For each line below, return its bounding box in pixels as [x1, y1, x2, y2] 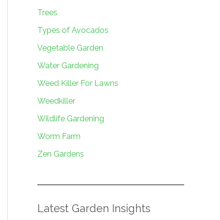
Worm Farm [37, 131, 81, 141]
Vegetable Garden [37, 43, 103, 53]
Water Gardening [37, 60, 99, 70]
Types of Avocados [37, 25, 109, 35]
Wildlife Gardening [37, 113, 104, 123]
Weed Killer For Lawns [37, 78, 118, 88]
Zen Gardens [37, 149, 84, 159]
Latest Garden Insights [37, 201, 150, 215]
